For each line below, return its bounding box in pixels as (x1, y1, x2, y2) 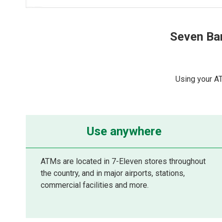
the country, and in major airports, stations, (41, 168, 185, 178)
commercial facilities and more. (41, 180, 149, 190)
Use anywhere (86, 124, 162, 138)
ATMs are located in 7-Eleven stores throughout (41, 157, 206, 166)
